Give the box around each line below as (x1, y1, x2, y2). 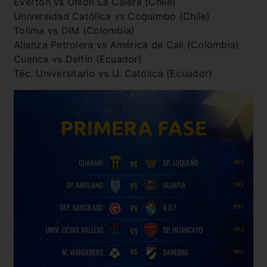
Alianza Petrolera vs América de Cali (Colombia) (14, 38, 240, 51)
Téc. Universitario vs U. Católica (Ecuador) (14, 67, 213, 79)
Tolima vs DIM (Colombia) (14, 24, 135, 36)
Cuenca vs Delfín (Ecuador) (14, 52, 142, 65)
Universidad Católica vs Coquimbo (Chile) (14, 10, 210, 22)
